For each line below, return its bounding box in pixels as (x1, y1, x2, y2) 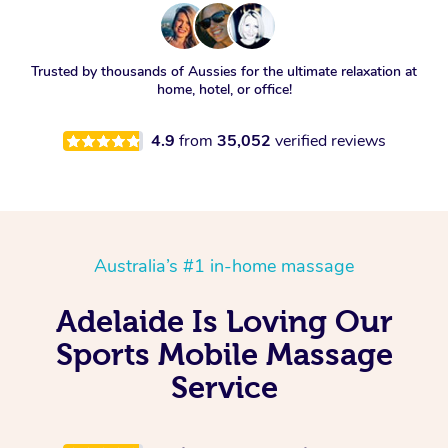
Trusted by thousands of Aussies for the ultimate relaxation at (31, 62, 417, 82)
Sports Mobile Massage (55, 337, 393, 372)
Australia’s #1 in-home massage (94, 254, 354, 279)
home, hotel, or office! (156, 80, 292, 100)
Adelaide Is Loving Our (55, 304, 393, 339)
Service (170, 370, 278, 405)
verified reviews (274, 130, 386, 153)
